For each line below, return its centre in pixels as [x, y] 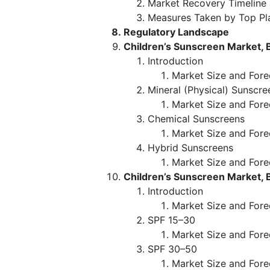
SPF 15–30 [171, 220]
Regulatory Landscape [176, 32]
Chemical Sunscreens [196, 118]
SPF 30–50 [172, 249]
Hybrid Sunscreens [190, 147]
